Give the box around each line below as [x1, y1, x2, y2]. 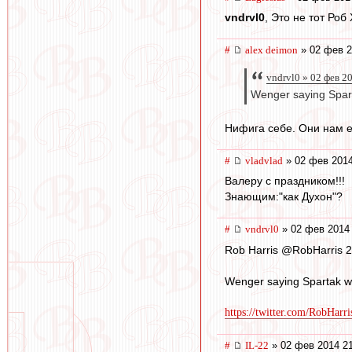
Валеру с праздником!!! [225, 174, 345, 188]
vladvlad [245, 154, 283, 167]
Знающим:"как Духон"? [225, 190, 343, 203]
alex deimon [245, 44, 298, 57]
